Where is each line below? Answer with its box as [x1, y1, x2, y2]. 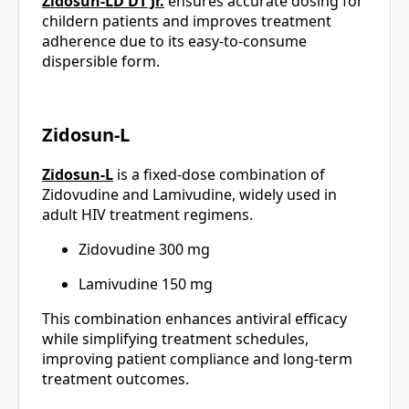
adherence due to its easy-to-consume [42, 31, 307, 52]
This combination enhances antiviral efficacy [42, 309, 347, 330]
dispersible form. [42, 51, 160, 72]
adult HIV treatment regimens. [42, 204, 253, 225]
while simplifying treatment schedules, [42, 329, 309, 350]
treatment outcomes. [42, 369, 189, 390]
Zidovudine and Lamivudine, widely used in [42, 184, 337, 205]
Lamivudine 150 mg [79, 274, 213, 295]
